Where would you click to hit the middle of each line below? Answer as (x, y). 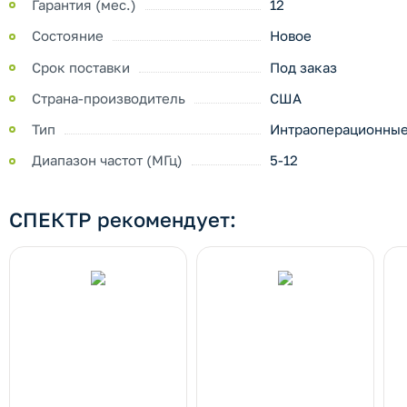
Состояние (68, 36)
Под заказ (303, 67)
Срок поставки (81, 67)
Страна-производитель (109, 98)
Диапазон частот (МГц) (107, 160)
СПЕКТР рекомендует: (123, 220)
